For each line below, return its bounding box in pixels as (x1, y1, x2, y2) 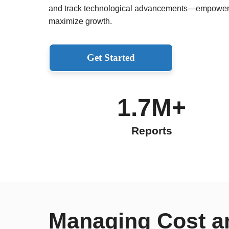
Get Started (86, 52, 135, 63)
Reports (131, 124, 172, 136)
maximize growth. (49, 16, 112, 26)
